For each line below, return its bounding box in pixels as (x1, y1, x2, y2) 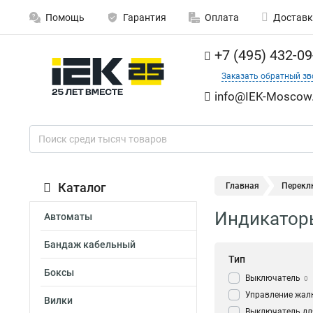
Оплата (205, 12, 239, 23)
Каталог (58, 180, 106, 195)
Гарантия (123, 12, 166, 23)
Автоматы (44, 211, 92, 222)
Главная (226, 181, 259, 191)
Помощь (45, 12, 85, 23)
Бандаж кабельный (44, 239, 136, 250)
